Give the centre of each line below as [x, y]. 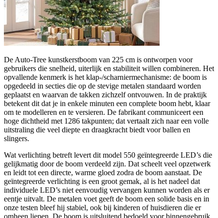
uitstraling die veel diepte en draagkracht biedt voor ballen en [97, 130]
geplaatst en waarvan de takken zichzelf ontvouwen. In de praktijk [105, 95]
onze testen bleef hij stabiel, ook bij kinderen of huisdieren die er [102, 208]
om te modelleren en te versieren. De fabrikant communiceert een [104, 112]
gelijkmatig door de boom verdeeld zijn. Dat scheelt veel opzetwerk [107, 164]
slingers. [17, 139]
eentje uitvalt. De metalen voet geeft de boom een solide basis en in [107, 199]
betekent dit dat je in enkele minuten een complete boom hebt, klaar [107, 104]
